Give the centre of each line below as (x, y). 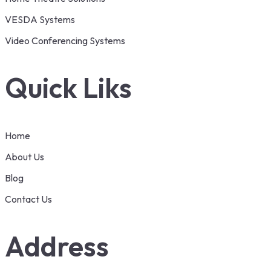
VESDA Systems (40, 20)
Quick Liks (68, 88)
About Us (24, 156)
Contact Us (28, 199)
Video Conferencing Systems (65, 41)
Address (57, 246)
